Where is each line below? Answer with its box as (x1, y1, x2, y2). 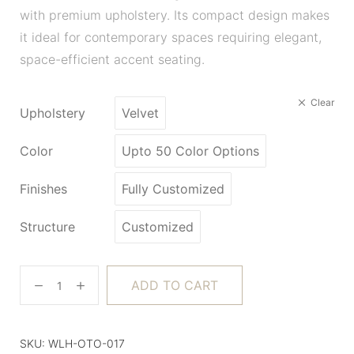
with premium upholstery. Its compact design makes (20, 7, 330, 23)
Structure (20, 219, 75, 235)
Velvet (122, 105, 159, 121)
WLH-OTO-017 (48, 337, 125, 350)
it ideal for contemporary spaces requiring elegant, (20, 29, 322, 45)
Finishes (20, 181, 67, 197)
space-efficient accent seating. (20, 51, 205, 67)
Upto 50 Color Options (122, 143, 259, 159)
